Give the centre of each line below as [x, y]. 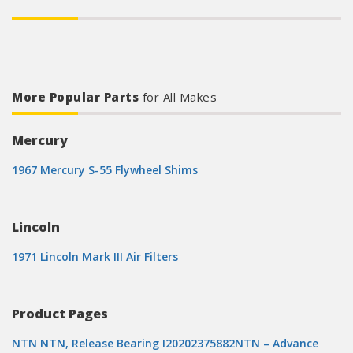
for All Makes [179, 97]
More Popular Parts [77, 97]
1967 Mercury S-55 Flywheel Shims [105, 170]
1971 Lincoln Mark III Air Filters [95, 256]
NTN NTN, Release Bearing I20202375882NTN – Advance [165, 343]
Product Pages [60, 314]
